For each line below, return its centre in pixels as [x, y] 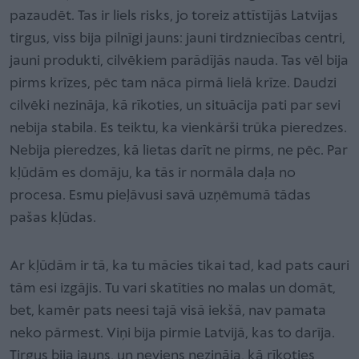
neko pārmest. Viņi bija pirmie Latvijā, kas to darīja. [172, 333]
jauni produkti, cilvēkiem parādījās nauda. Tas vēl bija [179, 61]
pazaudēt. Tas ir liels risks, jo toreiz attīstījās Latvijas [174, 16]
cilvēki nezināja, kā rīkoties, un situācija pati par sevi [175, 106]
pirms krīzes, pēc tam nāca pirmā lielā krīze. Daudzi [173, 83]
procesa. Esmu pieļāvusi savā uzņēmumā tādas [160, 196]
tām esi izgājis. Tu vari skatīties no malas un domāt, [173, 288]
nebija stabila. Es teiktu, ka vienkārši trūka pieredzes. [178, 128]
